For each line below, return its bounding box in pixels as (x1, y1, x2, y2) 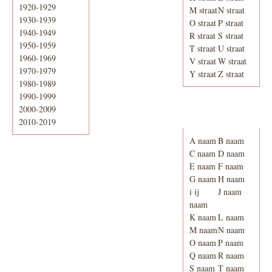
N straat (218, 4, 245, 16)
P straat (218, 17, 244, 29)
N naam (218, 224, 245, 236)
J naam (218, 186, 242, 198)
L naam (218, 211, 245, 223)
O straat (189, 17, 216, 29)
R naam (218, 250, 245, 262)
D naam (218, 148, 245, 160)
